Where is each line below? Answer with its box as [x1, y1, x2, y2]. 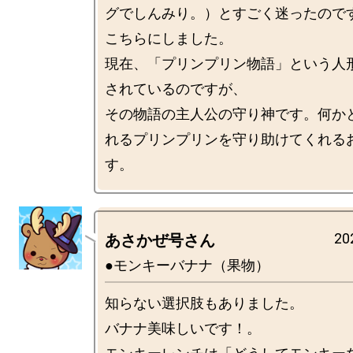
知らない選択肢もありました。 [105, 295, 303, 311]
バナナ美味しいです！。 [105, 320, 261, 336]
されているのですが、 [105, 80, 247, 97]
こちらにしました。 [105, 30, 232, 46]
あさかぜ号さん [105, 231, 215, 250]
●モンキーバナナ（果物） [105, 257, 269, 273]
